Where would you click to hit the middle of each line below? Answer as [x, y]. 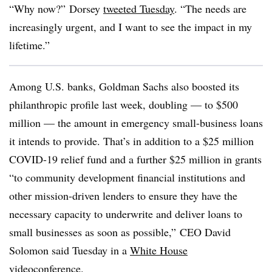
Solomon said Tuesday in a [70, 250]
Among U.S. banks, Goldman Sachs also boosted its [124, 86]
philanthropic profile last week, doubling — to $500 [124, 104]
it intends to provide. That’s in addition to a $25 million [131, 141]
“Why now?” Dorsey [56, 8]
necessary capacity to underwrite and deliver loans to [126, 214]
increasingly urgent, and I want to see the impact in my [131, 27]
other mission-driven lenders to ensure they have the [123, 195]
